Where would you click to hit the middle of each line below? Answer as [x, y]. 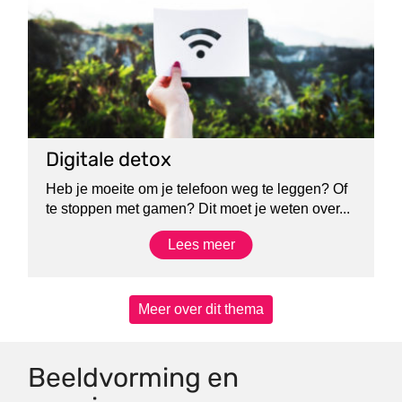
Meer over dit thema [201, 309]
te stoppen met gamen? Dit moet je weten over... [198, 209]
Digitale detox [109, 159]
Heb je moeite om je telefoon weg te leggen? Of [197, 189]
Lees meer [201, 245]
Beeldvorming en [134, 378]
